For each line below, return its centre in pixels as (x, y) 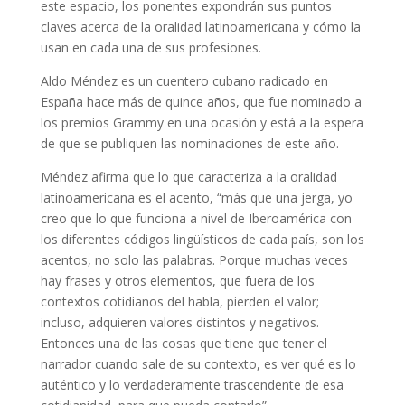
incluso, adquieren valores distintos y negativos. (179, 322)
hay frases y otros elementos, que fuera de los (177, 281)
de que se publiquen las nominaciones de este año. (189, 143)
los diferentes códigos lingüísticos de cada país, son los (202, 239)
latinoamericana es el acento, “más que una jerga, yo (196, 198)
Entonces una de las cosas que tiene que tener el (184, 343)
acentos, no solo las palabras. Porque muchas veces (194, 260)
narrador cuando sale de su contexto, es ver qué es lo (198, 364)
